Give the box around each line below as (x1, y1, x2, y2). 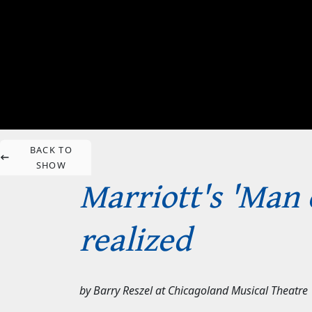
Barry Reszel (93, 283, 153, 299)
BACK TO (29, 143, 72, 156)
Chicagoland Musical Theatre (168, 283, 308, 299)
